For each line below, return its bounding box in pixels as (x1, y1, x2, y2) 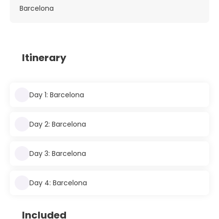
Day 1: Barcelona (29, 89, 84, 100)
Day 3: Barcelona (29, 148, 86, 158)
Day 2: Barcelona (29, 119, 86, 129)
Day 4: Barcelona (29, 177, 87, 188)
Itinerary (22, 51, 66, 65)
